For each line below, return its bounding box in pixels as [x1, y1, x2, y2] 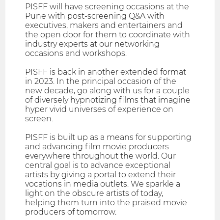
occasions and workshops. [25, 49, 127, 58]
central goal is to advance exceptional [25, 161, 171, 170]
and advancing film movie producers [25, 142, 169, 152]
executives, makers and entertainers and [25, 21, 183, 30]
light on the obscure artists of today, [25, 189, 164, 198]
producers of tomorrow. [25, 207, 117, 217]
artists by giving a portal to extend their [25, 170, 176, 180]
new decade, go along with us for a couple [25, 86, 190, 96]
